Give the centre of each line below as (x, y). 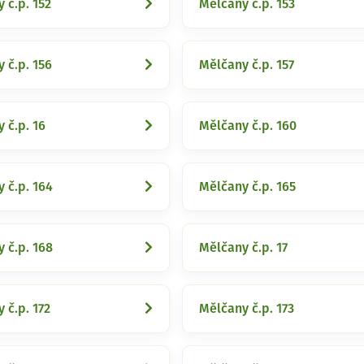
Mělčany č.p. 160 (248, 126)
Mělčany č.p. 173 (247, 309)
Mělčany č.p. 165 (247, 187)
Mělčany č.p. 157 (247, 65)
